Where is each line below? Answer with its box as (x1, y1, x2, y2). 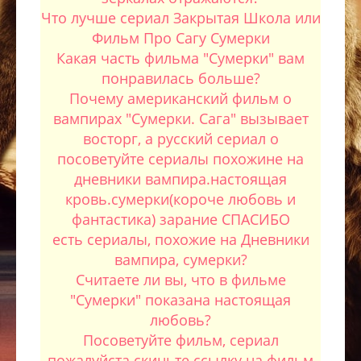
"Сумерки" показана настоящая (70, 290, 291, 309)
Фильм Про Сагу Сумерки (91, 28, 270, 48)
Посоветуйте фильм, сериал (82, 330, 279, 350)
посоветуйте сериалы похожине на (57, 149, 304, 168)
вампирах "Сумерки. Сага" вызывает (52, 109, 309, 128)
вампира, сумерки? (114, 250, 247, 269)
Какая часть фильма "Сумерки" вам (56, 48, 305, 68)
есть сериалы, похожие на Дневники (52, 230, 309, 249)
